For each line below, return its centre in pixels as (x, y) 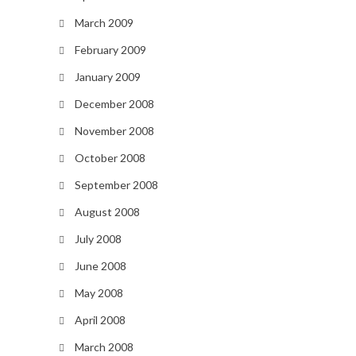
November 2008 (114, 131)
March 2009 (104, 23)
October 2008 (110, 158)
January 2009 (107, 77)
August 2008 (107, 212)
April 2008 (100, 320)
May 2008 (99, 293)
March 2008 (104, 347)
